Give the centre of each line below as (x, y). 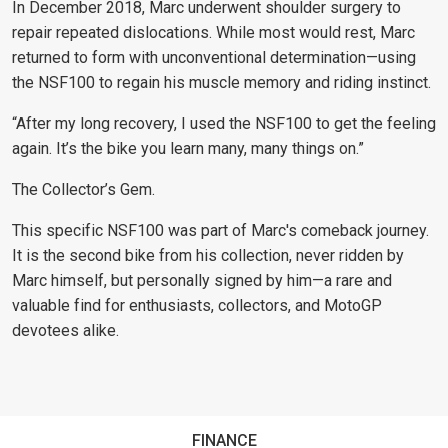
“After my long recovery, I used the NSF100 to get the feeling (224, 124)
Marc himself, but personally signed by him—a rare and (202, 281)
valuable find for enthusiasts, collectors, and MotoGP (197, 306)
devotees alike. (65, 331)
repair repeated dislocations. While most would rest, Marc (213, 33)
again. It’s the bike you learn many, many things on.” (188, 149)
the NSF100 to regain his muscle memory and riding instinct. (221, 83)
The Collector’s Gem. (83, 190)
